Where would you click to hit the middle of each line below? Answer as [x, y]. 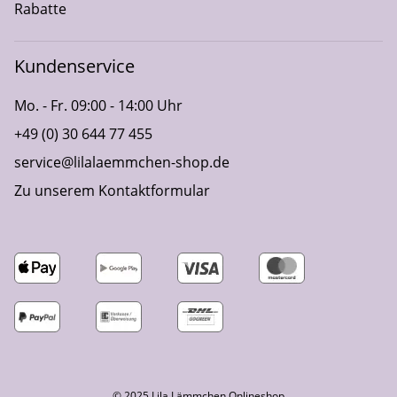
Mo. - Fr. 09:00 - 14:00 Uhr [98, 105]
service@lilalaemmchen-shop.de [122, 162]
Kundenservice [74, 66]
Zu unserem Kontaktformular [112, 190]
